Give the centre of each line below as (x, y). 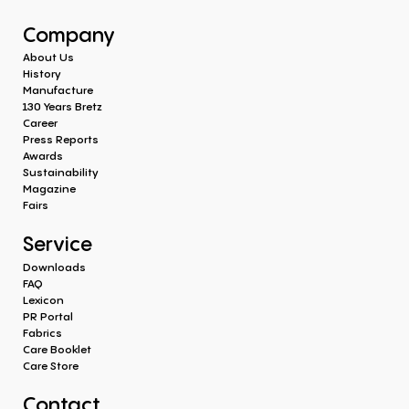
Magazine (49, 189)
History (42, 74)
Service (58, 244)
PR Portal (48, 316)
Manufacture (58, 90)
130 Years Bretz (63, 107)
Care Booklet (57, 349)
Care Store (51, 365)
